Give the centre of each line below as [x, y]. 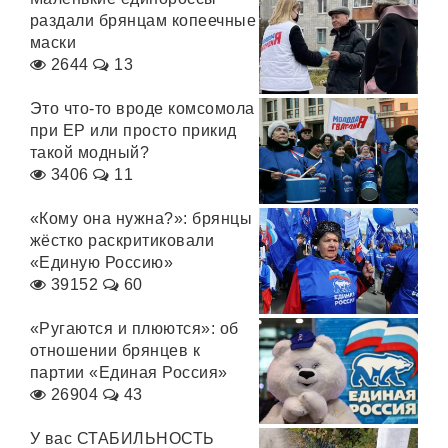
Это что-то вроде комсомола [142, 108]
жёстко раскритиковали [122, 240]
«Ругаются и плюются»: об [134, 328]
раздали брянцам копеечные [143, 20]
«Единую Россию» [102, 262]
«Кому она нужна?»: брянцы [141, 218]
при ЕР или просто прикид [133, 130]
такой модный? [90, 152]
